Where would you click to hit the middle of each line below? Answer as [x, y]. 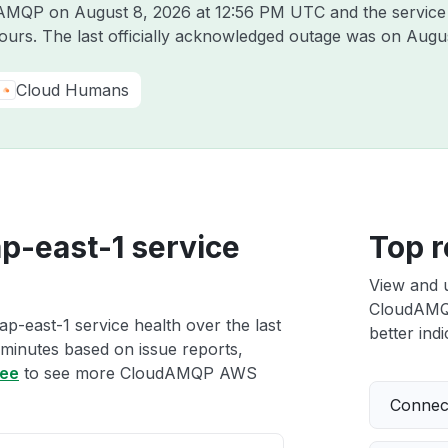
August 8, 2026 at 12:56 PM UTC [199, 12]
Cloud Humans [72, 90]
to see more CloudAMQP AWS [138, 373]
